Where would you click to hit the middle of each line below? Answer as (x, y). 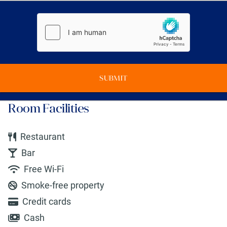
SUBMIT (113, 78)
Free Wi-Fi (44, 169)
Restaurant (42, 137)
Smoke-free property (63, 185)
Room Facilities (49, 109)
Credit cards (47, 202)
